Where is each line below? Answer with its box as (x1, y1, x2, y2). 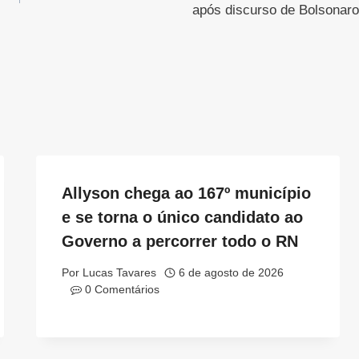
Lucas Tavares (82, 266, 156, 279)
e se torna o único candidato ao (62, 208, 304, 227)
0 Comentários (84, 283, 159, 296)
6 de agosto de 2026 (179, 266, 284, 279)
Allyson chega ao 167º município (62, 184, 312, 203)
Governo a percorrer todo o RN (62, 232, 299, 251)
